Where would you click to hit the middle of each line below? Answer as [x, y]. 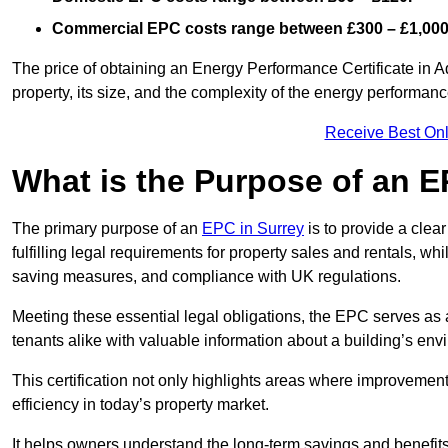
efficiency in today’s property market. [140, 405]
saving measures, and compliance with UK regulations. [206, 277]
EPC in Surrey [253, 229]
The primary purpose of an [107, 229]
